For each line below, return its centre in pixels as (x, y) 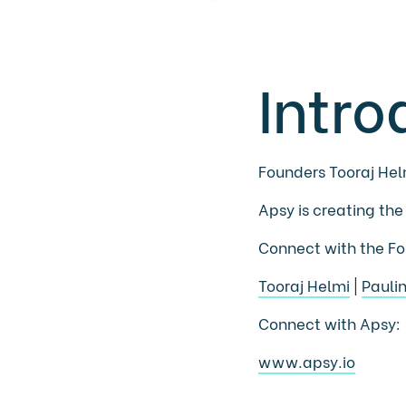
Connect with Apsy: (330, 323)
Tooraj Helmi (304, 285)
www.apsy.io (307, 361)
